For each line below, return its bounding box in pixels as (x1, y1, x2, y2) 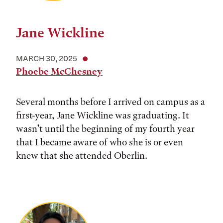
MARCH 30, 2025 (16, 54, 77, 63)
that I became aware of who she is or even (16, 136, 183, 148)
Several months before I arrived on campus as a (16, 96, 205, 108)
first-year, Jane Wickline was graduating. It (16, 110, 189, 121)
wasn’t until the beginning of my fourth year (16, 123, 195, 134)
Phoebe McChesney (16, 66, 103, 77)
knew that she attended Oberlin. (16, 150, 149, 161)
